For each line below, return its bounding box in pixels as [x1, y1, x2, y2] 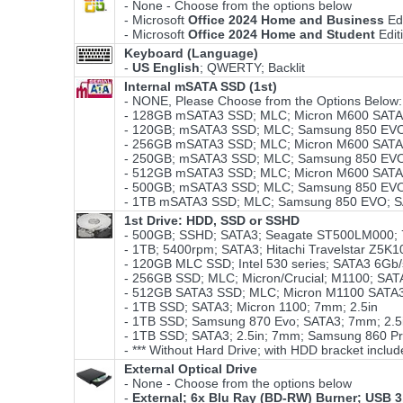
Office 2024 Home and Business [188, 13, 384, 28]
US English [132, 60, 200, 76]
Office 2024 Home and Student [188, 27, 375, 42]
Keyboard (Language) [124, 46, 258, 61]
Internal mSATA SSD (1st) [124, 79, 277, 94]
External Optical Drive [124, 362, 257, 377]
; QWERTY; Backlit [200, 60, 305, 76]
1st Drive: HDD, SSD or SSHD [124, 213, 300, 228]
